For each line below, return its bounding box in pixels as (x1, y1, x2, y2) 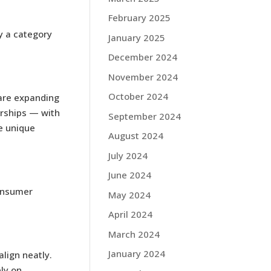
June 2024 (108, 169, 152, 181)
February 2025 (108, 11, 171, 24)
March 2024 (108, 227, 160, 240)
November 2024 (108, 70, 178, 83)
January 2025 (108, 31, 166, 44)
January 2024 (108, 247, 166, 260)
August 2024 (108, 129, 164, 142)
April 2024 (108, 208, 153, 220)
